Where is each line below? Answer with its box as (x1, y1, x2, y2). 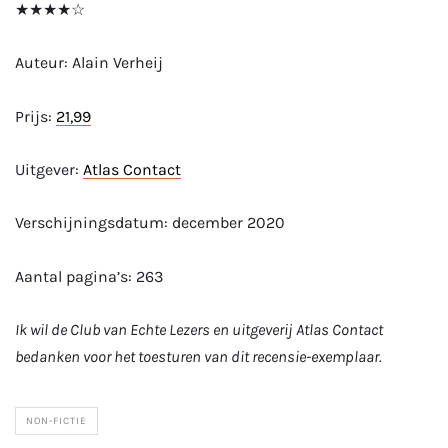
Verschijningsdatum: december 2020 (15, 213, 285, 233)
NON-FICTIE (26, 415, 87, 428)
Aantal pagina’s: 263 (15, 266, 163, 286)
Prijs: (15, 106, 56, 126)
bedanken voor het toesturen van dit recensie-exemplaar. (15, 347, 385, 367)
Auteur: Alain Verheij (15, 53, 163, 73)
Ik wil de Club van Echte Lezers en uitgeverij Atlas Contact (15, 320, 383, 340)
